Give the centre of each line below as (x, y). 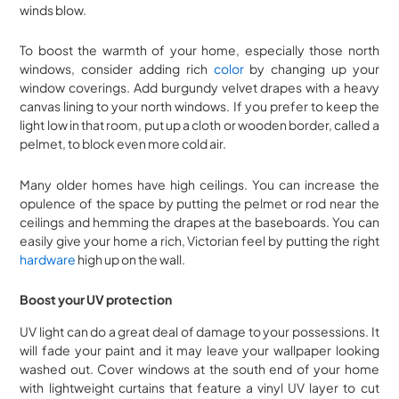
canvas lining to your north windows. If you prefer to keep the (199, 106)
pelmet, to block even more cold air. (123, 144)
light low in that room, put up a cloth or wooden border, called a (199, 125)
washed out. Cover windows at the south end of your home (199, 368)
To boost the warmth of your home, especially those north (199, 50)
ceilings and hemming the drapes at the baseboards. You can (199, 221)
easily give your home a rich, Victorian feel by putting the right (199, 240)
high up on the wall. (131, 259)
